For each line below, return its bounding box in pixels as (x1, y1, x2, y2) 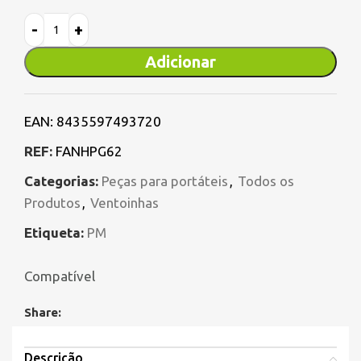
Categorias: (24, 173, 98, 189)
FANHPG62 (56, 143, 122, 160)
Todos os (238, 173, 294, 189)
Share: (24, 305, 61, 320)
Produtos (24, 195, 81, 211)
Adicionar (145, 52, 216, 72)
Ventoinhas (90, 195, 159, 211)
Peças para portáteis (102, 173, 228, 189)
